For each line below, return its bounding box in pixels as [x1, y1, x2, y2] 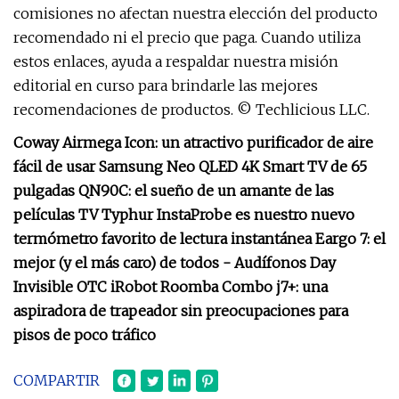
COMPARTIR [13, 371, 100, 389]
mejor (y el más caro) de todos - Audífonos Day [13, 254, 336, 272]
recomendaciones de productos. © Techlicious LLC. [13, 101, 370, 118]
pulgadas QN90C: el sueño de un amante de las [13, 182, 334, 199]
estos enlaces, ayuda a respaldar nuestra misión [13, 53, 338, 70]
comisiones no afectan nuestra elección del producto [13, 4, 378, 22]
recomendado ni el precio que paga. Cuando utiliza [13, 28, 361, 46]
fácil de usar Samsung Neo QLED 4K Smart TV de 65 [13, 158, 367, 175]
